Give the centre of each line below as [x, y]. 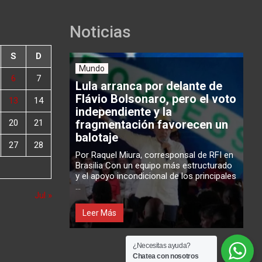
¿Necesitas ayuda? [162, 246]
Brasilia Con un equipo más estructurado [154, 166]
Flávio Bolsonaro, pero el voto [156, 99]
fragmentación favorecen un [151, 125]
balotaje [96, 138]
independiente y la [123, 112]
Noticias [100, 32]
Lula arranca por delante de [149, 86]
